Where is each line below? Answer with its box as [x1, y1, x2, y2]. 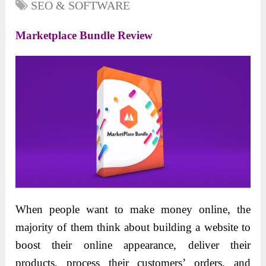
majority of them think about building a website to [15, 221, 251, 234]
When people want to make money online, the [15, 203, 251, 216]
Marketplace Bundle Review [15, 29, 153, 42]
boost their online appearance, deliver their [15, 239, 251, 252]
